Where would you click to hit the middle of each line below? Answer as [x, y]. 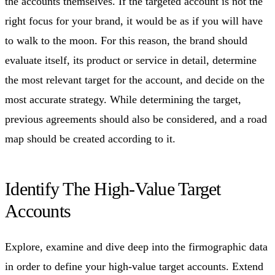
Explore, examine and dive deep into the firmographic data [136, 246]
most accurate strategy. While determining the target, [123, 99]
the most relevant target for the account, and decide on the [135, 79]
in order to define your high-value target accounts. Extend [134, 266]
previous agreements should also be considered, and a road [136, 119]
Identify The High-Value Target [113, 188]
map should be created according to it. [90, 138]
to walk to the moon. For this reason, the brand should [126, 40]
